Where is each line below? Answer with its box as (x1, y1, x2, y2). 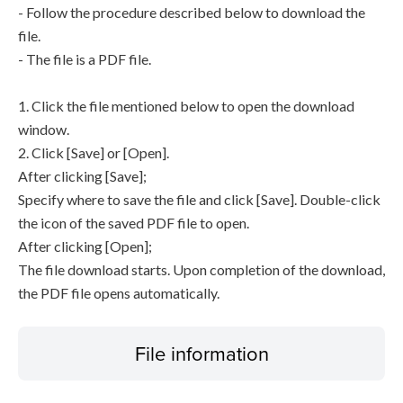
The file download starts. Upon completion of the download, (18, 261, 385, 278)
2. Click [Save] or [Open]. (18, 144, 169, 161)
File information (134, 339, 269, 367)
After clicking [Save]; (18, 167, 147, 184)
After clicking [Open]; (18, 237, 152, 255)
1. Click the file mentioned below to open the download (18, 97, 354, 114)
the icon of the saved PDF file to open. (18, 214, 249, 231)
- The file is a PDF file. (18, 50, 151, 67)
